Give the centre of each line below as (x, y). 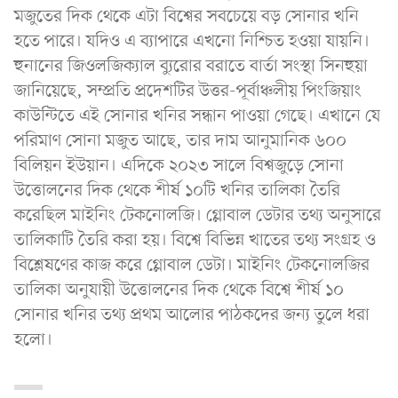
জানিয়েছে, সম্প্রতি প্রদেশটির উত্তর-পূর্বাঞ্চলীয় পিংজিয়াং (188, 91)
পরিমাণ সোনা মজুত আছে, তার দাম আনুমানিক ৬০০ (180, 141)
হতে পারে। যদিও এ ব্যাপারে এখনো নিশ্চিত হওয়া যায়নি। (192, 41)
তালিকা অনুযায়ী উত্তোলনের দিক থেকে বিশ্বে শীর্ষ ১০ (179, 290)
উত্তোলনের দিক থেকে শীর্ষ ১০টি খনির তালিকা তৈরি (177, 191)
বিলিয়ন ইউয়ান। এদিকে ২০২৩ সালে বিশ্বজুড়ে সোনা (179, 166)
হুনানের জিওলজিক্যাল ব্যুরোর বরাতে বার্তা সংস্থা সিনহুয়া (191, 66)
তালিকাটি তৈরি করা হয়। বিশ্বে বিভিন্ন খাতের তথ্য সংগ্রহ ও (195, 240)
